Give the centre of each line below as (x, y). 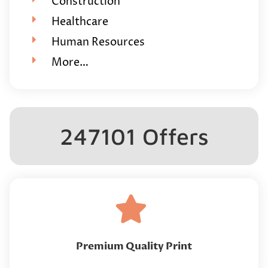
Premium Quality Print (134, 246)
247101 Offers (134, 136)
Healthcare (80, 22)
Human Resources (98, 42)
